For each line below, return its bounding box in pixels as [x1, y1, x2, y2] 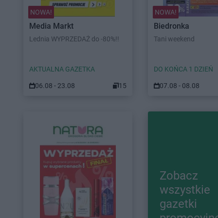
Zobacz [160, 168, 198, 182]
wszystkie [160, 182, 210, 197]
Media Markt [29, 21, 73, 31]
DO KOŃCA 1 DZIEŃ [154, 65, 213, 73]
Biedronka [154, 21, 189, 31]
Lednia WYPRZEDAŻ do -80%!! [29, 35, 119, 43]
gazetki [160, 197, 197, 211]
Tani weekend [154, 35, 195, 43]
